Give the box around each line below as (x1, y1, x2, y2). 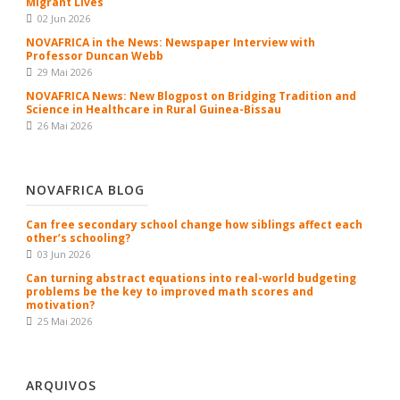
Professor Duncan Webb (26, 48, 163, 64)
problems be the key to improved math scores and (26, 284, 313, 300)
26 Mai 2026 (37, 119, 92, 133)
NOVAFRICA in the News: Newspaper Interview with (26, 35, 315, 51)
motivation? (26, 297, 95, 313)
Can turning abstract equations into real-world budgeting (26, 271, 356, 287)
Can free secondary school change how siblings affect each (26, 217, 362, 233)
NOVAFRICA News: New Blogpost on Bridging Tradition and (26, 88, 356, 104)
